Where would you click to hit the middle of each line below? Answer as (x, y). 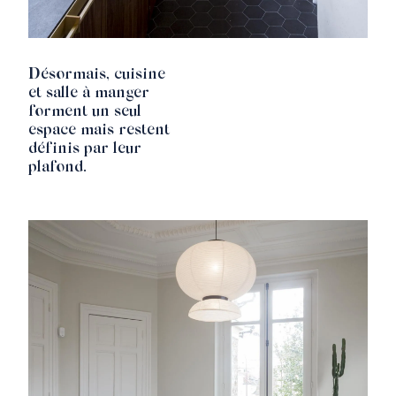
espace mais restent (99, 131)
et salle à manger (89, 94)
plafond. (57, 168)
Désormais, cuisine (97, 76)
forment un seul (85, 113)
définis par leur (85, 150)
